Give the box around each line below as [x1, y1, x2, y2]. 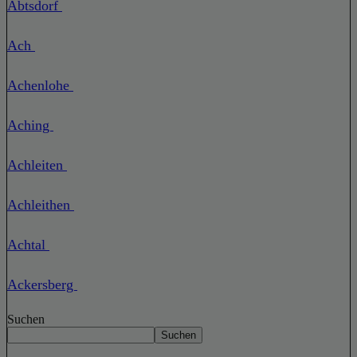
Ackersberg [7, 276, 77, 292]
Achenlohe [7, 76, 73, 93]
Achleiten [7, 156, 67, 173]
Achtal [7, 236, 49, 253]
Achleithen [7, 196, 74, 213]
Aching [7, 116, 53, 133]
